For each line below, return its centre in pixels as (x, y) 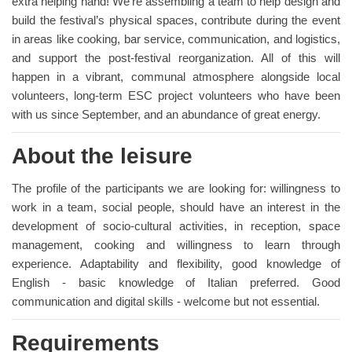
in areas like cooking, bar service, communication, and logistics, (176, 39)
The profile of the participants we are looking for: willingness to (176, 188)
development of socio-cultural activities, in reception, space (176, 226)
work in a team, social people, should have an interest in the (176, 207)
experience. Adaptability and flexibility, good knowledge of (176, 264)
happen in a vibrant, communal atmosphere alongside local (176, 77)
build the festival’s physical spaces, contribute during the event (176, 20)
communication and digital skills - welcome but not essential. (166, 301)
